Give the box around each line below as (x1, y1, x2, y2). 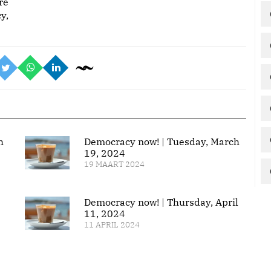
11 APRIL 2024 (83, 220, 140, 230)
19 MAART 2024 (83, 159, 145, 169)
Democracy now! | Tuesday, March (83, 135, 240, 148)
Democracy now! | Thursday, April (83, 196, 238, 209)
